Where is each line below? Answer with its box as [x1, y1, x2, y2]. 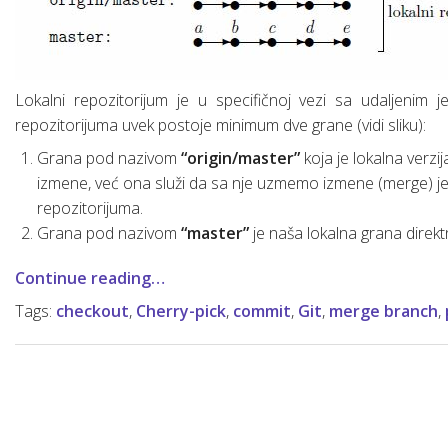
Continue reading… [15, 267, 165, 290]
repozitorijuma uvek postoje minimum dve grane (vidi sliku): [15, 114, 426, 137]
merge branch [329, 300, 438, 323]
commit [233, 300, 291, 323]
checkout [56, 300, 129, 323]
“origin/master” [181, 147, 301, 170]
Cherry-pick [136, 300, 226, 323]
